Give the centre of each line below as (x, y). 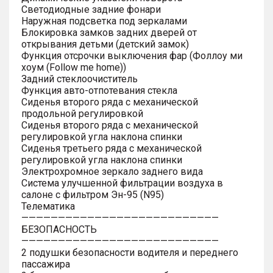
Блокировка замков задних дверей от (109, 32)
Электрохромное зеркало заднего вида (112, 171)
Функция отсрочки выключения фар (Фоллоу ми (132, 55)
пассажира (46, 264)
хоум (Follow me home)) (74, 67)
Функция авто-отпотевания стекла (99, 90)
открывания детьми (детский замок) (105, 44)
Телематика (48, 206)
